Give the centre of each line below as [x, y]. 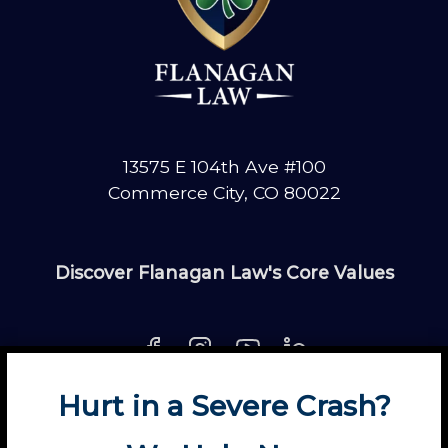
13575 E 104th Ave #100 [224, 167]
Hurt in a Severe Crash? [224, 406]
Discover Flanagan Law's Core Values [224, 273]
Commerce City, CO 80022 [224, 193]
